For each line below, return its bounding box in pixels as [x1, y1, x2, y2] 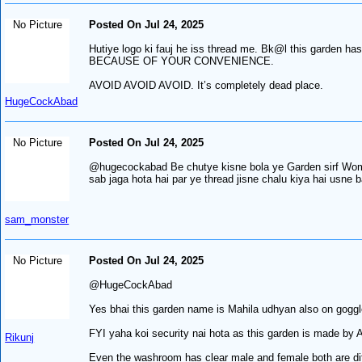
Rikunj [5, 330, 35, 343]
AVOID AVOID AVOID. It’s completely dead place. [89, 78, 324, 91]
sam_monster [5, 213, 69, 225]
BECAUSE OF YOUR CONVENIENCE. [89, 54, 275, 67]
